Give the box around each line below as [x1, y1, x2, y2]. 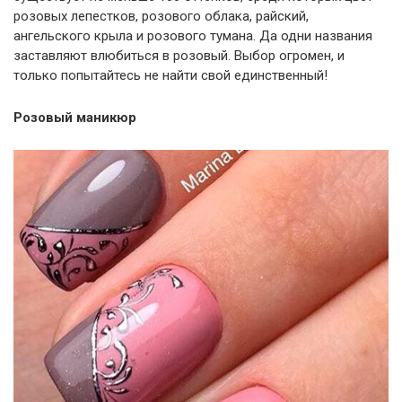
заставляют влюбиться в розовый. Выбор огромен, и [13, 48, 345, 64]
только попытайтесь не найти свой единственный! [13, 67, 328, 83]
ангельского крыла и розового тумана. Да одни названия [13, 28, 372, 44]
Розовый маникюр [13, 109, 136, 126]
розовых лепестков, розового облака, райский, [13, 8, 309, 24]
